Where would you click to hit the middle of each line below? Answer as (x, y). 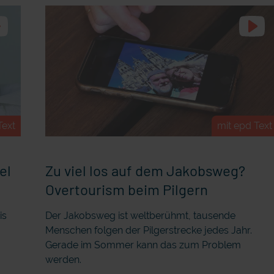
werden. (64, 259)
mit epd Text (244, 125)
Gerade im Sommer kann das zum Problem (143, 245)
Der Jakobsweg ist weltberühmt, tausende (141, 215)
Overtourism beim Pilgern (127, 189)
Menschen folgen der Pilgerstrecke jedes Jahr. (149, 230)
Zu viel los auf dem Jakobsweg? (146, 170)
